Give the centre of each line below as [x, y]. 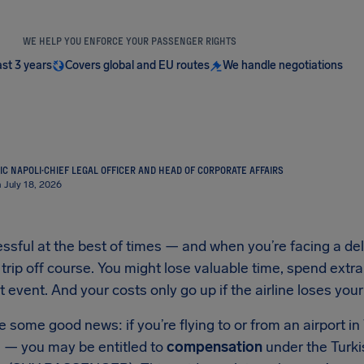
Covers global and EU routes [137, 65]
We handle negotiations [282, 65]
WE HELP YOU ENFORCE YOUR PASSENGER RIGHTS [130, 41]
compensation [214, 347]
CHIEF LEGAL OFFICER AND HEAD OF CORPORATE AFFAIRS [164, 170]
